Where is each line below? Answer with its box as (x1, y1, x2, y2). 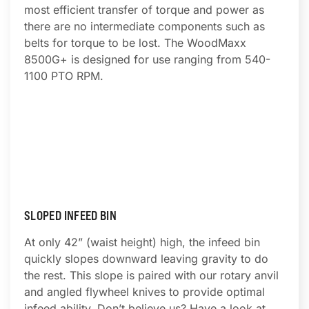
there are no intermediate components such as (24, 19, 265, 33)
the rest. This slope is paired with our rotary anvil (24, 268, 279, 282)
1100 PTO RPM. (24, 69, 103, 83)
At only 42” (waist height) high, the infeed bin (24, 235, 260, 249)
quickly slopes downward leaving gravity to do (24, 252, 268, 266)
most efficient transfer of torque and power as (24, 3, 264, 17)
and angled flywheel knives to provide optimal (24, 285, 265, 299)
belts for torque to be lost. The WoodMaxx (24, 36, 246, 50)
